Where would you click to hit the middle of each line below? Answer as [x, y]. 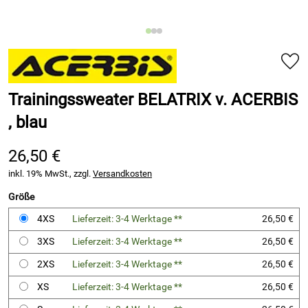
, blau [27, 122]
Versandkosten [122, 174]
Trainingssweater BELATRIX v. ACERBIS [153, 100]
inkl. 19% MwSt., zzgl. [51, 174]
